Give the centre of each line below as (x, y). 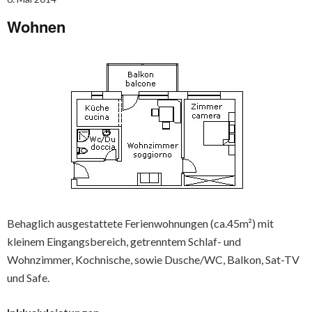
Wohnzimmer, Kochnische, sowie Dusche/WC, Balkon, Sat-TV (153, 259)
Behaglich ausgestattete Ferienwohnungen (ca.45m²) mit (140, 223)
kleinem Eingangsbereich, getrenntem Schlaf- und (124, 241)
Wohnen (36, 26)
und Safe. (28, 277)
